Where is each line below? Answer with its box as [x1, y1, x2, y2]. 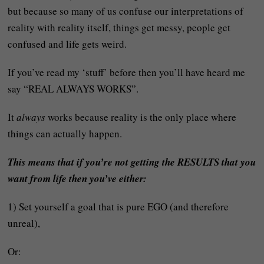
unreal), [8, 216, 41, 230]
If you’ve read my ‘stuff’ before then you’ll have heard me [8, 65, 246, 79]
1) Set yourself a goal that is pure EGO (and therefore [8, 199, 229, 213]
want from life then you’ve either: [8, 171, 147, 186]
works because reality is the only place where [45, 110, 237, 124]
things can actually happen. [8, 126, 123, 140]
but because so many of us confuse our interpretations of [8, 4, 244, 18]
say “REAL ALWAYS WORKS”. [8, 81, 139, 95]
